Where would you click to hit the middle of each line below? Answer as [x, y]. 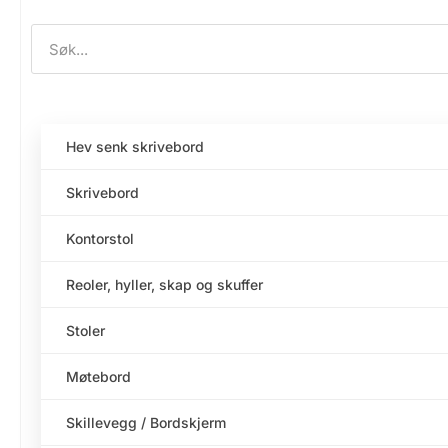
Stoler [85, 331]
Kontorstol [100, 239]
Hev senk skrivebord [135, 147]
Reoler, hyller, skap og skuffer [164, 285]
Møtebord [98, 377]
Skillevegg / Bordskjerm [146, 423]
